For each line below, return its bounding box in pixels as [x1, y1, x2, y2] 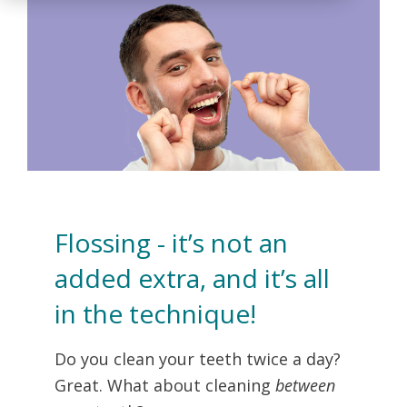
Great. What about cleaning [55, 374, 275, 396]
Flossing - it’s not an [55, 225, 288, 260]
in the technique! [55, 296, 256, 331]
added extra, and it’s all [55, 261, 330, 295]
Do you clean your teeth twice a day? [55, 348, 341, 370]
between [275, 374, 335, 396]
